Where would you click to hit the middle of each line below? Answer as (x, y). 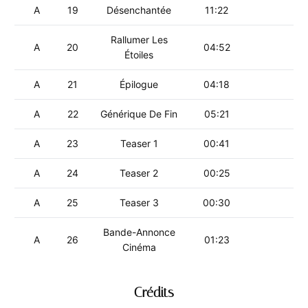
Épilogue (139, 84)
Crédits (154, 292)
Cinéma (139, 247)
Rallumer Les (139, 40)
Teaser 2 (139, 173)
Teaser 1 (139, 143)
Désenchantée (139, 10)
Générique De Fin (139, 114)
